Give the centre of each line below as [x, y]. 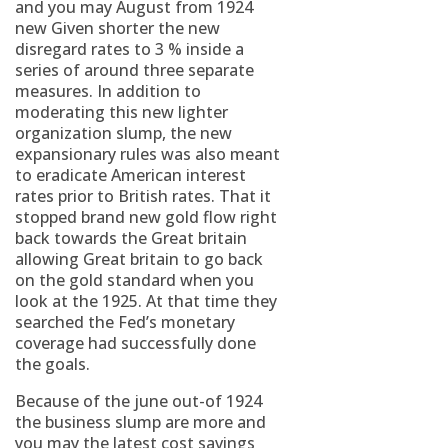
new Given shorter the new [117, 28]
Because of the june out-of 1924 [138, 401]
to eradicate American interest [130, 175]
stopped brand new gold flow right [146, 217]
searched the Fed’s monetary [125, 322]
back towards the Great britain [131, 238]
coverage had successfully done [135, 343]
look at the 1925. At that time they [146, 301]
